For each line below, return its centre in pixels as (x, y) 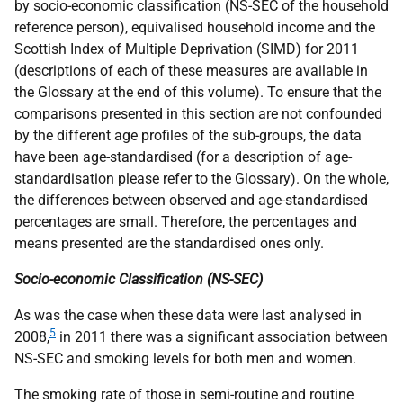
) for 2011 (327, 49)
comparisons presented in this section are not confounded (198, 114)
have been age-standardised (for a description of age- (183, 157)
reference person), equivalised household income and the (195, 27)
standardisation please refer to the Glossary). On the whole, (201, 179)
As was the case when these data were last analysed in (188, 315)
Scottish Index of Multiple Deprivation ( (138, 49)
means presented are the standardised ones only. (169, 243)
